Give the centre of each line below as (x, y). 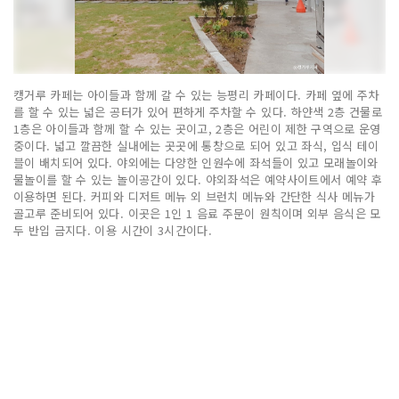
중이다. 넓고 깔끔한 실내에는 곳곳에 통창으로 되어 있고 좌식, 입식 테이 (196, 145)
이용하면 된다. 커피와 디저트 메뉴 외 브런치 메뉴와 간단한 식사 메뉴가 (195, 196)
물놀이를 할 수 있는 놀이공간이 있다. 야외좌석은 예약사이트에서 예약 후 (198, 179)
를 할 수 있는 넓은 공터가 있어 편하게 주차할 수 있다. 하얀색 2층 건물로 (198, 111)
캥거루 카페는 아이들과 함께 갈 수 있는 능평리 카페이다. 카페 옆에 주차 (196, 94)
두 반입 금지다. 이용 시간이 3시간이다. (113, 230)
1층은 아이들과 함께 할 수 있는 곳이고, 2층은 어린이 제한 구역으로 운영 (197, 128)
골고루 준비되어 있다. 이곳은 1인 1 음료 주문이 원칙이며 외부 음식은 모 (197, 213)
